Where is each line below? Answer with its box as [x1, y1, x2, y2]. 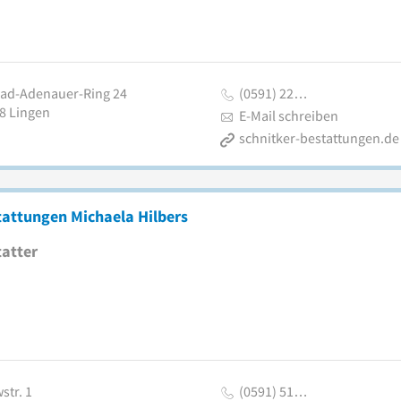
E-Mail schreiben [238, 107, 338, 124]
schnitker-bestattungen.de [238, 129, 399, 147]
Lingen [8, 103, 50, 121]
